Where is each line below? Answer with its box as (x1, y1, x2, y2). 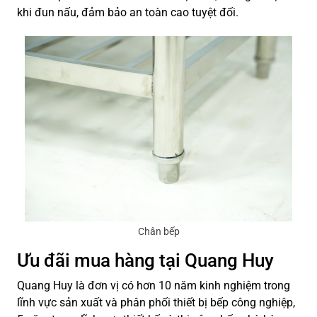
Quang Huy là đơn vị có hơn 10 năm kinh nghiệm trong (17, 278, 290, 292)
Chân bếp (137, 225, 180, 237)
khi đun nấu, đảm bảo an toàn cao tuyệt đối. (17, 6, 238, 20)
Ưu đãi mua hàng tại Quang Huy (17, 249, 274, 271)
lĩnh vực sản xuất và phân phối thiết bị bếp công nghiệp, (17, 295, 295, 309)
